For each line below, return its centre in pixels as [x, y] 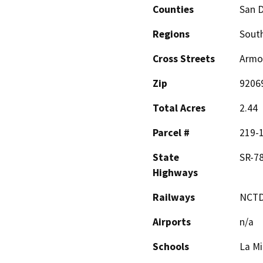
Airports [172, 222]
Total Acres [179, 108]
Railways [174, 198]
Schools [171, 247]
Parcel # [171, 133]
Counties [173, 10]
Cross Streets [184, 59]
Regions [171, 34]
